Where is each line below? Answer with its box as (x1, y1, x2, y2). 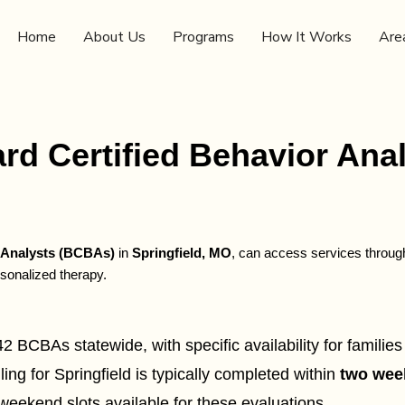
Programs (173, 27, 234, 47)
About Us (83, 27, 146, 47)
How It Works (261, 27, 352, 47)
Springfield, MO (131, 245, 231, 261)
